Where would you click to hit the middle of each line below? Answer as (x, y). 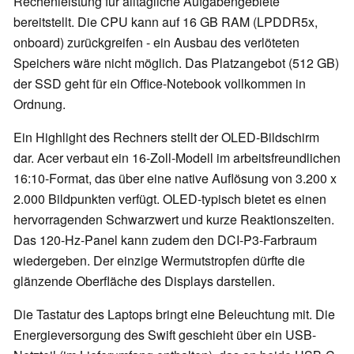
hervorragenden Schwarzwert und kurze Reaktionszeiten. (174, 220)
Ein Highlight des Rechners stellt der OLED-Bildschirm (166, 137)
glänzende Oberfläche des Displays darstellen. (144, 281)
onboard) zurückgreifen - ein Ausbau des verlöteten (156, 43)
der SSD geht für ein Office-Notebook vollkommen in (160, 84)
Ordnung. (40, 104)
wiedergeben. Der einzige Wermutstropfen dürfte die (159, 261)
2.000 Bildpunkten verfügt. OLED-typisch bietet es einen (170, 199)
